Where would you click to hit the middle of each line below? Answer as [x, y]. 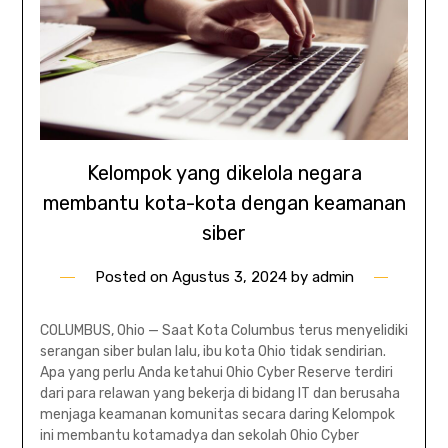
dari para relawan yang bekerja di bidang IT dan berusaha [219, 393]
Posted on [133, 276]
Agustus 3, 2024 [229, 276]
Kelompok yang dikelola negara [224, 172]
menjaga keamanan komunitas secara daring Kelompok [217, 414]
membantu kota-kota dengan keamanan [224, 202]
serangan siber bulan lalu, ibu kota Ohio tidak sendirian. [212, 351]
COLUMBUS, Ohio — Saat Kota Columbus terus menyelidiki [223, 330]
